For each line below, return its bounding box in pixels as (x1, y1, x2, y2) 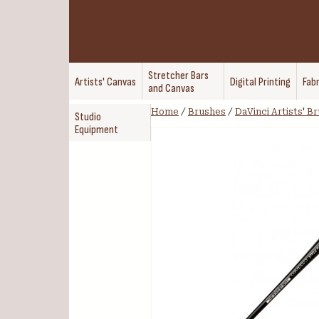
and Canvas (148, 82, 194, 95)
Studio (75, 110, 101, 124)
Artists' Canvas (75, 75, 136, 89)
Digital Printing (230, 75, 291, 89)
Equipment (75, 123, 118, 137)
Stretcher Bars (148, 69, 209, 83)
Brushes (188, 107, 226, 117)
